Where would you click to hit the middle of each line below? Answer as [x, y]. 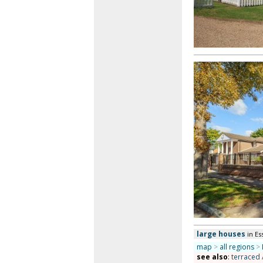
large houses [221, 234]
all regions [237, 247]
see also [212, 257]
